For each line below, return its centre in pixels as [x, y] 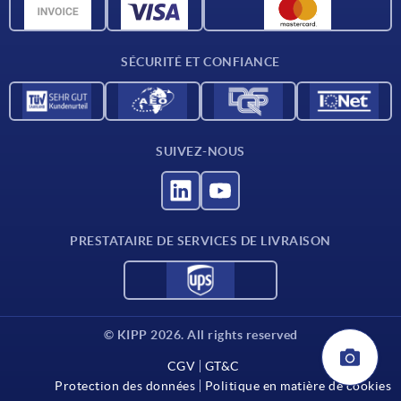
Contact [81, 38]
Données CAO [99, 11]
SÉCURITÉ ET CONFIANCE [200, 62]
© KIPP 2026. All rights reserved [200, 335]
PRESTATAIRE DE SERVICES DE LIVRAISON [200, 241]
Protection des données [125, 386]
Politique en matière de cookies [298, 386]
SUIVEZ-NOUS [200, 152]
